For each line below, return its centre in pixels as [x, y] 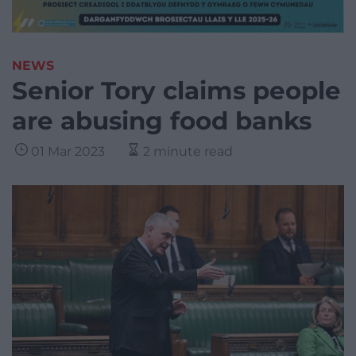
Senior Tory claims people [176, 91]
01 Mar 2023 [68, 152]
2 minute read [188, 152]
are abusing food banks [162, 121]
